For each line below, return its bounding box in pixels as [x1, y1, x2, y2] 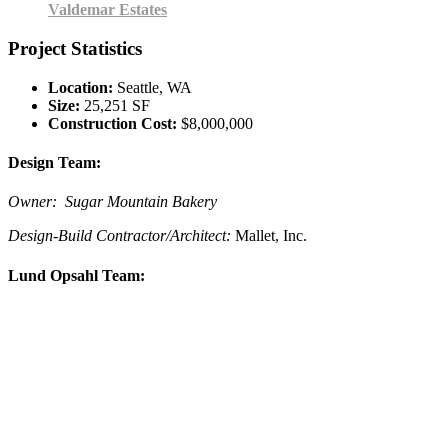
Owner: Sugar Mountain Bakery [8, 193, 217, 211]
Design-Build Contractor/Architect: [8, 227, 235, 245]
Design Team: [8, 153, 101, 171]
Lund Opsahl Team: [8, 266, 145, 284]
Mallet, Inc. [235, 227, 307, 245]
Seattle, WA [113, 78, 192, 96]
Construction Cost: [48, 114, 177, 132]
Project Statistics [8, 38, 142, 59]
